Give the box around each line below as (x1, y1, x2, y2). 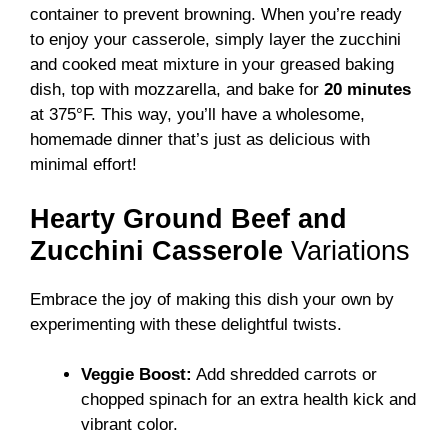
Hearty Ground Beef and (30, 203, 347, 234)
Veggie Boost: (81, 365, 192, 385)
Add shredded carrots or (192, 365, 377, 385)
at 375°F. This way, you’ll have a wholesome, (30, 105, 365, 125)
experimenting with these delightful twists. (30, 314, 342, 334)
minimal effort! (30, 155, 137, 175)
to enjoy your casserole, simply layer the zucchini (30, 30, 401, 50)
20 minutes (324, 80, 411, 100)
